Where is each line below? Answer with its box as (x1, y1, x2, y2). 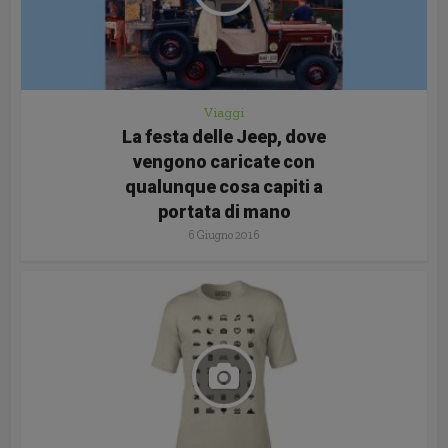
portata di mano (157, 200, 291, 222)
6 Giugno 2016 (188, 227, 260, 242)
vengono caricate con (133, 150, 315, 172)
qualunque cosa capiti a (125, 175, 323, 197)
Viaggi (204, 103, 244, 121)
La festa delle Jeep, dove (122, 125, 326, 147)
